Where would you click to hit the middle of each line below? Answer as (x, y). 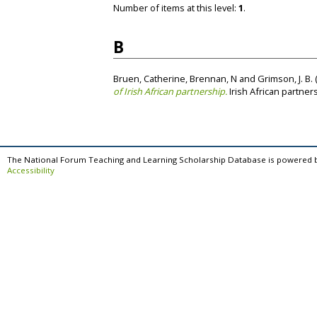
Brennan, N (213, 78)
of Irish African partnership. (170, 91)
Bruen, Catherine (149, 78)
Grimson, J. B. (285, 78)
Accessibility (31, 170)
